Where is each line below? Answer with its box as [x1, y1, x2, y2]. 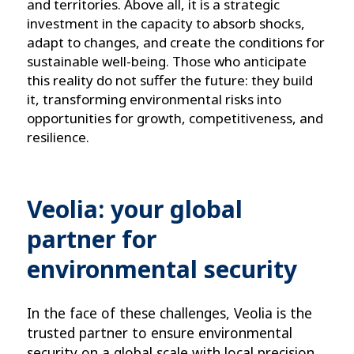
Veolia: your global [27, 193, 243, 226]
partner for [27, 223, 156, 256]
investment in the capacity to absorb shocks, [27, 14, 305, 33]
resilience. [27, 128, 89, 147]
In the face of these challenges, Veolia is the [27, 303, 312, 323]
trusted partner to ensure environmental [27, 323, 292, 343]
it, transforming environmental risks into [27, 90, 281, 109]
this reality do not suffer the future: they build [27, 71, 313, 90]
